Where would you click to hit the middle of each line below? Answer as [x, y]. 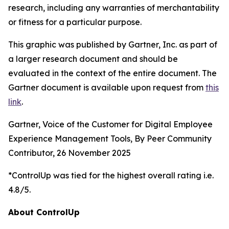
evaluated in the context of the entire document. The [112, 73]
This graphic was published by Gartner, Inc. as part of [113, 45]
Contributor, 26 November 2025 [70, 153]
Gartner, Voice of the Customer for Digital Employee [110, 124]
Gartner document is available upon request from [107, 88]
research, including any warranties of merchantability [114, 8]
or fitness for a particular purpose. [75, 22]
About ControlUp [44, 212]
